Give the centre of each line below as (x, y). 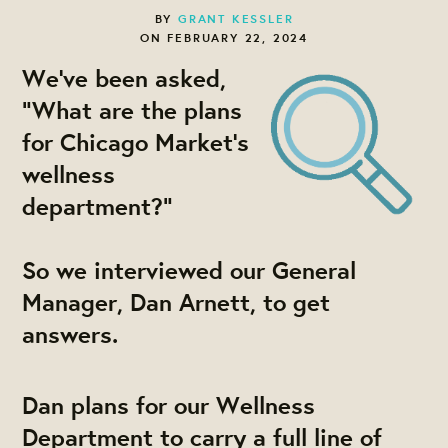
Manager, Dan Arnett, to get (176, 301)
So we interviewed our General (189, 269)
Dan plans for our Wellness (169, 404)
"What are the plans (132, 109)
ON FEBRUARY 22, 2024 (224, 37)
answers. (70, 333)
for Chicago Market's (136, 141)
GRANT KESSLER (236, 18)
